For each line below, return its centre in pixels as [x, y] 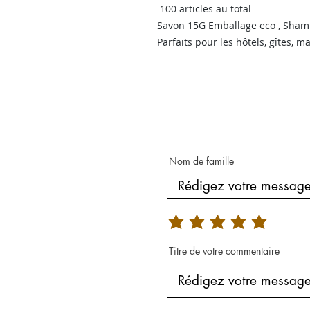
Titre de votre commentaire [224, 251]
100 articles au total [206, 9]
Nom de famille [201, 161]
